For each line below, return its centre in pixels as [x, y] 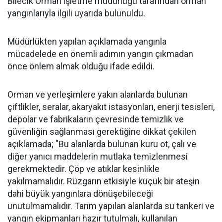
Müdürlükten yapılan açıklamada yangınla [87, 41]
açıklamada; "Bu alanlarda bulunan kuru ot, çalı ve [102, 144]
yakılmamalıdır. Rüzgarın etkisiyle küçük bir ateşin [104, 181]
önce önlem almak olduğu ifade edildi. [81, 66]
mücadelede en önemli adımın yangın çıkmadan [100, 54]
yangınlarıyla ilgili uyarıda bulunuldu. [76, 13]
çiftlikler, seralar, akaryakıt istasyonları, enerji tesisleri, [111, 107]
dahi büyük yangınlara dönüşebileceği [80, 193]
